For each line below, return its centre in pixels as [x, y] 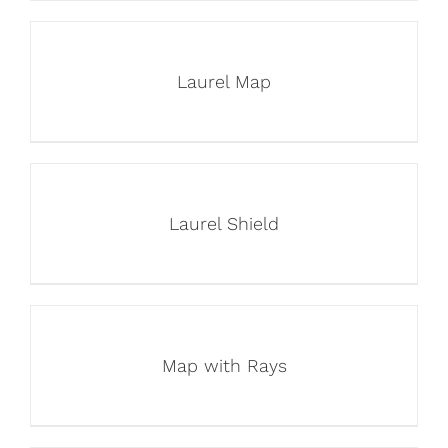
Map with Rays [224, 365]
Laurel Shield [224, 223]
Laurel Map [224, 81]
